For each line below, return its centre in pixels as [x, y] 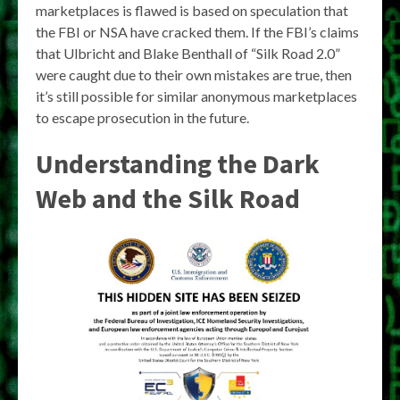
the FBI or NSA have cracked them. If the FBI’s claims [197, 32]
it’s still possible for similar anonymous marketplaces [196, 96]
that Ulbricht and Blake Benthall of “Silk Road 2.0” [188, 53]
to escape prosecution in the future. [142, 117]
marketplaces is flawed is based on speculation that [192, 10]
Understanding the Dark [178, 163]
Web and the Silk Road [168, 198]
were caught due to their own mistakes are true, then [194, 75]
